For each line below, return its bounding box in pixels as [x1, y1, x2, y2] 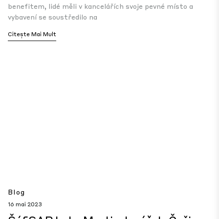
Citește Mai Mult [8, 30, 56, 38]
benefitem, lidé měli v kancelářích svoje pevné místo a [8, 1, 193, 10]
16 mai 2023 [8, 200, 42, 208]
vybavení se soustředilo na [8, 12, 97, 21]
